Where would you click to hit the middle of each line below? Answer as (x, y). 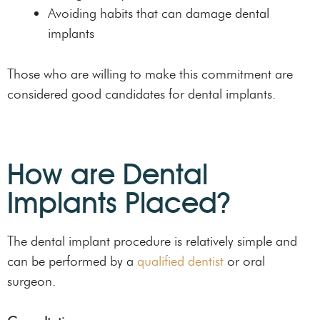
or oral (244, 261)
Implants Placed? (119, 203)
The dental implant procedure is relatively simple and (152, 241)
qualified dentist (180, 261)
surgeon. (31, 281)
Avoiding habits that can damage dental (159, 14)
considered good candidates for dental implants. (141, 94)
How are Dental (107, 174)
